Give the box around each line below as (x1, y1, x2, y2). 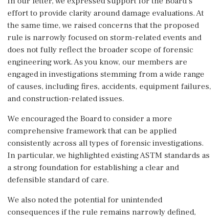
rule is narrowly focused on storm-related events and (7, 32, 201, 43)
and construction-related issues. (7, 93, 124, 104)
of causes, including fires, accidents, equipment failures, (7, 81, 211, 92)
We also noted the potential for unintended (7, 195, 162, 205)
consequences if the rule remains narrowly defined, (7, 207, 196, 218)
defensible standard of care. (7, 175, 109, 185)
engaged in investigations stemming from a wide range (7, 69, 204, 80)
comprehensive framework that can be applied (7, 126, 176, 136)
